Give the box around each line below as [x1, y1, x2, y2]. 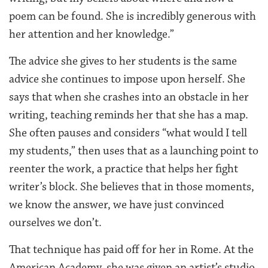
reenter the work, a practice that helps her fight [9, 162, 238, 176]
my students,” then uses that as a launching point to [9, 144, 258, 159]
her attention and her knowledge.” [9, 27, 174, 42]
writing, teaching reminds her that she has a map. [9, 108, 248, 123]
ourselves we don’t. [9, 215, 102, 230]
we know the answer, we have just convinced [9, 197, 224, 212]
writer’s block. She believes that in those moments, [9, 179, 254, 194]
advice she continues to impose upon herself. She [9, 72, 245, 87]
